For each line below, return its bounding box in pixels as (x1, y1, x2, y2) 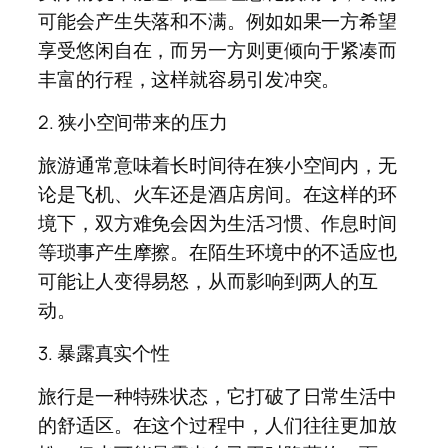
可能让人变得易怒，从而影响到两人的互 (38, 267, 379, 294)
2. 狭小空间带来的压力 (38, 109, 228, 136)
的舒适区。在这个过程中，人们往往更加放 (38, 411, 398, 438)
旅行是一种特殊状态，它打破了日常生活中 (38, 382, 398, 409)
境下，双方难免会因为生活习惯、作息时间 (38, 209, 398, 236)
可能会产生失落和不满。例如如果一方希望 (38, 7, 398, 34)
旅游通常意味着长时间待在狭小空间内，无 (38, 151, 398, 178)
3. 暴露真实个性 (38, 340, 171, 367)
